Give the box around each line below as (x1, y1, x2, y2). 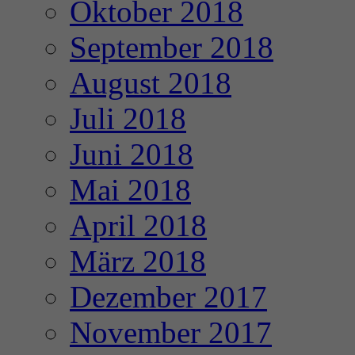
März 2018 (70, 244, 206, 279)
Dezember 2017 (70, 280, 267, 315)
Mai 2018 (70, 173, 191, 208)
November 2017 (70, 315, 272, 350)
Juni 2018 (70, 137, 193, 172)
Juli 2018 (70, 101, 186, 136)
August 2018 (70, 66, 231, 101)
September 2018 (70, 30, 273, 65)
